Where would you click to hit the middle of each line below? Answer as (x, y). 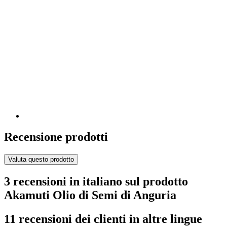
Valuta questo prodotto (41, 160)
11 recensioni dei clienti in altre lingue (103, 219)
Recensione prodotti (56, 137)
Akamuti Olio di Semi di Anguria (90, 195)
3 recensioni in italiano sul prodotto (96, 182)
